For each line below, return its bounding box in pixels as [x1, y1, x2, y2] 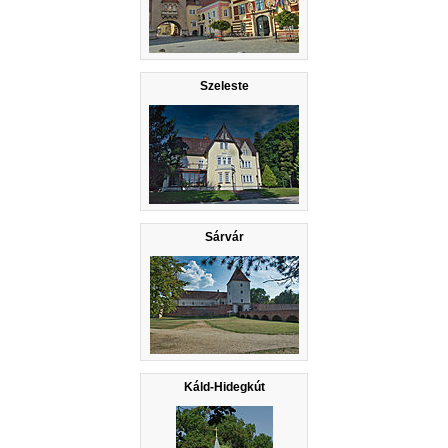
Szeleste [199, 79, 249, 94]
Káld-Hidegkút [183, 380, 265, 395]
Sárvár [204, 230, 244, 245]
